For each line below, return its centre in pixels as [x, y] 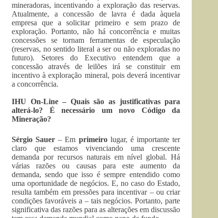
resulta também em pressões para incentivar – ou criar [96, 192]
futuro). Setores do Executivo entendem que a [96, 57]
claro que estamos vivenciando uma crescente [96, 148]
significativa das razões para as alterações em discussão [96, 209]
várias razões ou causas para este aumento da [96, 165]
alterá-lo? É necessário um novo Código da [96, 110]
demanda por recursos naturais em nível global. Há [96, 157]
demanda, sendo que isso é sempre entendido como [96, 174]
